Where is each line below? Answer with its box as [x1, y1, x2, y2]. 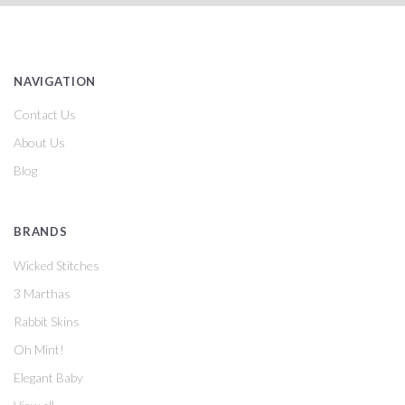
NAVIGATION [14, 74, 97, 89]
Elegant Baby [14, 369, 83, 385]
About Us [14, 135, 65, 151]
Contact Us [14, 107, 76, 123]
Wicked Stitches [14, 257, 99, 273]
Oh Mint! [14, 341, 64, 357]
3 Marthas [14, 285, 71, 301]
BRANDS [14, 224, 68, 240]
